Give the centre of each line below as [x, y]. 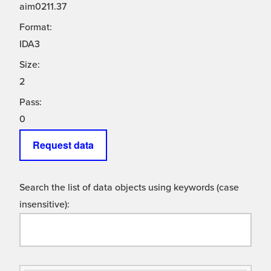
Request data [63, 145]
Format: [36, 28]
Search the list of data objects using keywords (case [129, 188]
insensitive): [44, 205]
